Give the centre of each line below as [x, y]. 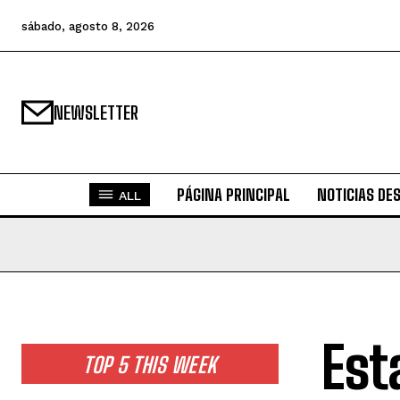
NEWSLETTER [96, 112]
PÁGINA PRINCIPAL [233, 195]
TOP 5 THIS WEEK [150, 365]
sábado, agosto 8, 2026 [88, 26]
